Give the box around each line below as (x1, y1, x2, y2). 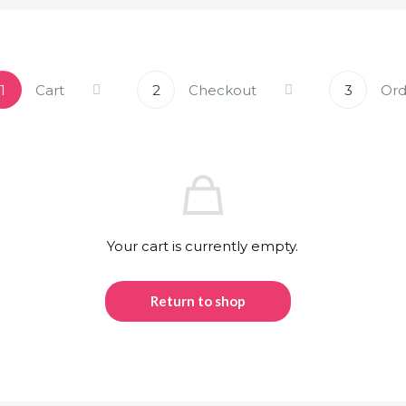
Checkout (188, 81, 257, 99)
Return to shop (150, 293, 246, 309)
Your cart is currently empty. (107, 237, 299, 255)
